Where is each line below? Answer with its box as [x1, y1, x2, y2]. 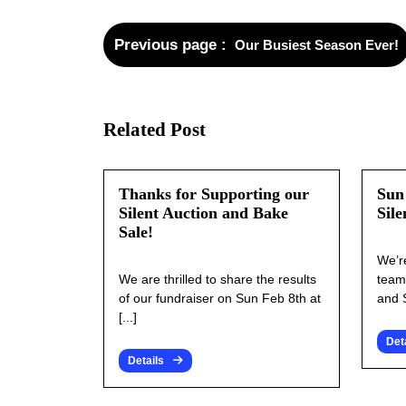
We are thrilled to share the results [119, 272, 316, 287]
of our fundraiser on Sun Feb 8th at [119, 291, 321, 306]
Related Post [103, 119, 206, 141]
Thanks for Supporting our [119, 185, 309, 204]
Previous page [114, 36, 217, 54]
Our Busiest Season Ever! [235, 37, 399, 53]
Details [128, 354, 164, 368]
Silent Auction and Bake [119, 204, 288, 223]
